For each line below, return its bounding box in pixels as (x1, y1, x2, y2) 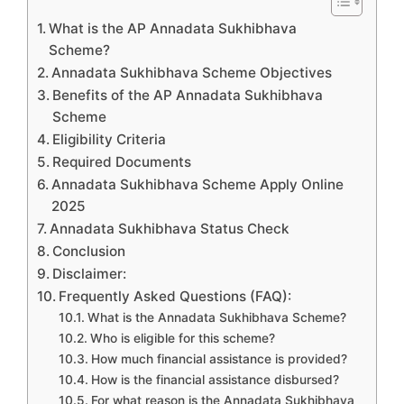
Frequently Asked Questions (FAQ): (59, 288, 292, 306)
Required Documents (52, 153, 192, 171)
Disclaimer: (52, 265, 127, 283)
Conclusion (52, 243, 126, 261)
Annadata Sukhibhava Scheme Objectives (51, 64, 333, 82)
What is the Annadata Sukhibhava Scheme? (87, 310, 346, 326)
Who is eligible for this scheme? (89, 331, 275, 346)
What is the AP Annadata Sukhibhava (49, 20, 298, 38)
